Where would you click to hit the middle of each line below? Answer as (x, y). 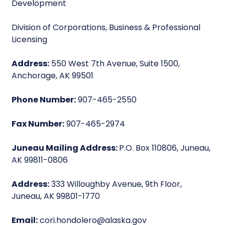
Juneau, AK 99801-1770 (56, 196)
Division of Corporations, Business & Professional (106, 27)
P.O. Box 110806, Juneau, (165, 148)
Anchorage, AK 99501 (53, 76)
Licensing (30, 39)
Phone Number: (44, 100)
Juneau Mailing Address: (66, 148)
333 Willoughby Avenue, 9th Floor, (116, 184)
